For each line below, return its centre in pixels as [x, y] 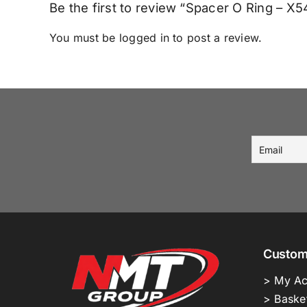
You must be [84, 38]
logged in [144, 38]
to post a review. [216, 38]
